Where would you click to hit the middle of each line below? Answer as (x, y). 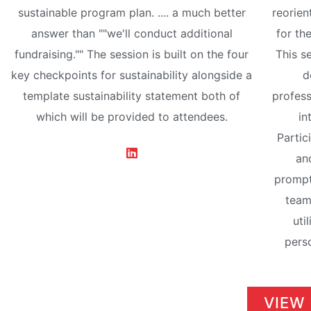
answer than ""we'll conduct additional (132, 34)
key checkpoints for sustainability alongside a (132, 75)
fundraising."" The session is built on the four (132, 54)
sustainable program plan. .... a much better (132, 13)
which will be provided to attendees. (132, 117)
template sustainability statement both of (132, 96)
